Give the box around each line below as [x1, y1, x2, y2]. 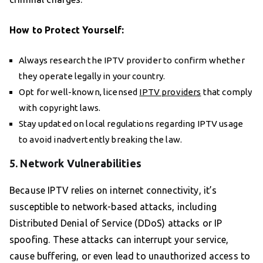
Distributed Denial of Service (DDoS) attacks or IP [9, 218, 222, 229]
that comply [201, 87, 252, 97]
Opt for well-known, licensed [19, 87, 140, 97]
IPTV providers [139, 87, 201, 97]
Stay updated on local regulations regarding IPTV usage [19, 119, 244, 129]
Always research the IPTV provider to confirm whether [19, 55, 245, 66]
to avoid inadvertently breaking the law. [19, 134, 182, 145]
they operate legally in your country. [19, 71, 166, 82]
